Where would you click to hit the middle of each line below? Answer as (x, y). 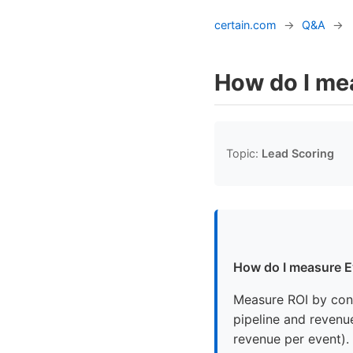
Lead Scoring (298, 154)
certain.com (245, 25)
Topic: (244, 154)
